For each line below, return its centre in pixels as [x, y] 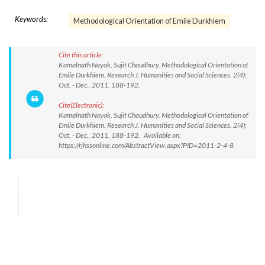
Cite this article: [81, 55]
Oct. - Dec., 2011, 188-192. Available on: [120, 135]
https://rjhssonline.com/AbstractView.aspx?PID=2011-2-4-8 [146, 145]
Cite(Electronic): [81, 105]
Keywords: [31, 19]
